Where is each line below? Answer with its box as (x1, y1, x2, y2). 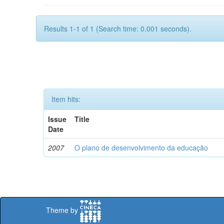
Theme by (46, 205, 80, 215)
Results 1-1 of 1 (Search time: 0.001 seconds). (44, 23, 191, 33)
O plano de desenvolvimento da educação (74, 142, 208, 152)
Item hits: (51, 94, 80, 104)
